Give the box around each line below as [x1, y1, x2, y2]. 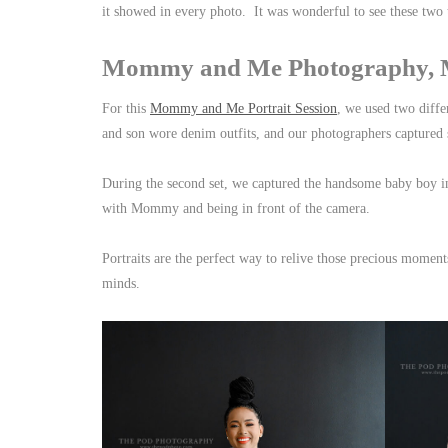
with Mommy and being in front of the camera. [102, 201, 378, 217]
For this [102, 101, 150, 117]
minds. [102, 276, 160, 292]
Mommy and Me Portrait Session [150, 101, 337, 117]
